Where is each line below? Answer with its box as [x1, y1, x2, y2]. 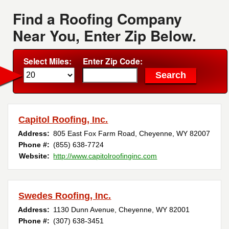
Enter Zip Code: [83, 55, 143, 67]
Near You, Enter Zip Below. [13, 25, 197, 47]
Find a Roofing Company [13, 8, 182, 30]
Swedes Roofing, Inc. [18, 191, 111, 201]
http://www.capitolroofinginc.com [53, 152, 157, 161]
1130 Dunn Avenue [53, 205, 115, 214]
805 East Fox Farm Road [53, 129, 135, 138]
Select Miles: [24, 55, 72, 67]
